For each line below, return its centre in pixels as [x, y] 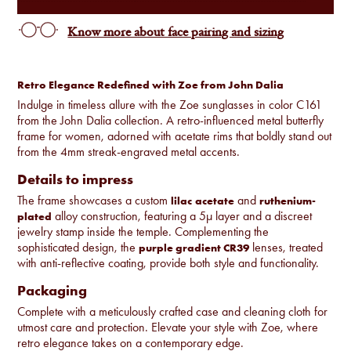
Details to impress [76, 179]
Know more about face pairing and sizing [176, 33]
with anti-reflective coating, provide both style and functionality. [168, 262]
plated [35, 216]
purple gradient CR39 [194, 247]
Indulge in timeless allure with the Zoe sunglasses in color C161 [170, 104]
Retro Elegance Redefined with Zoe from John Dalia [152, 84]
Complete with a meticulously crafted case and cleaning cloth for [173, 311]
